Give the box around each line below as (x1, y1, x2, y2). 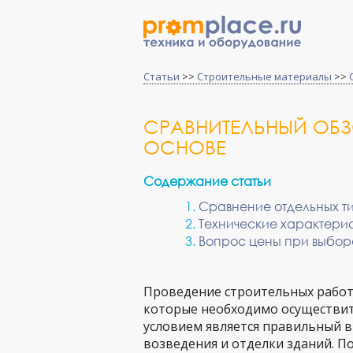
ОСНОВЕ (143, 135, 226, 158)
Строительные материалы (197, 69, 332, 84)
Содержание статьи (143, 173, 271, 189)
